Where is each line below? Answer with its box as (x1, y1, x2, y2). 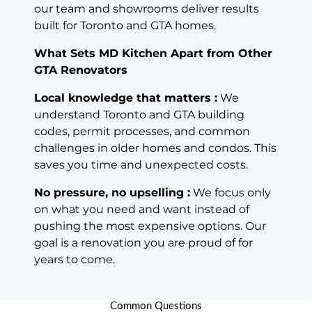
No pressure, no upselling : (34, 185, 190, 199)
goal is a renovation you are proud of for (34, 235, 253, 249)
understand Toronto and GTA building (34, 107, 244, 121)
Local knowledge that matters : (34, 91, 217, 104)
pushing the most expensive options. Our (34, 219, 266, 233)
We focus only (190, 185, 271, 199)
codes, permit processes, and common (34, 124, 250, 138)
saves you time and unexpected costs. (34, 157, 248, 171)
